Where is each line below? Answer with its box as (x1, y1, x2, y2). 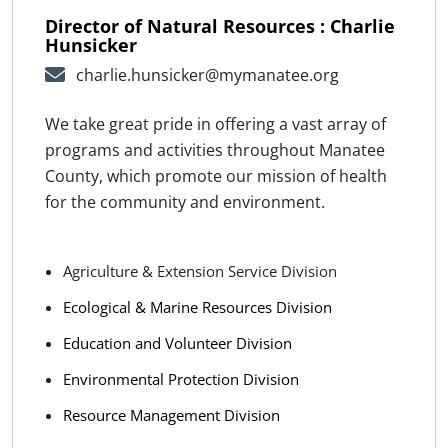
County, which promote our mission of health (45, 164, 387, 187)
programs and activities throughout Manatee (45, 138, 385, 161)
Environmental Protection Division (63, 368, 299, 389)
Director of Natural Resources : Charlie (45, 13, 395, 38)
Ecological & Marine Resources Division (63, 296, 332, 317)
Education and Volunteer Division (63, 332, 292, 353)
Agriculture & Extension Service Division (63, 260, 337, 281)
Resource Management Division (63, 404, 280, 425)
